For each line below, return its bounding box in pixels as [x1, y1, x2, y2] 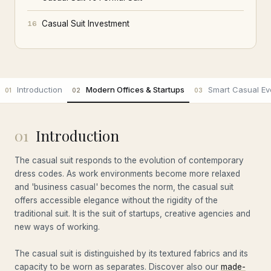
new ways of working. [15, 222, 100, 232]
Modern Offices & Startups [86, 85, 184, 94]
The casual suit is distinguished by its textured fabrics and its [15, 249, 248, 258]
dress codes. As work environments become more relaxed [15, 169, 240, 178]
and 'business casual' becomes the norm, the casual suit [15, 182, 233, 192]
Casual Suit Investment [42, 19, 129, 28]
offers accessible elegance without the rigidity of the [15, 195, 218, 205]
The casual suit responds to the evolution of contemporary [15, 155, 244, 165]
